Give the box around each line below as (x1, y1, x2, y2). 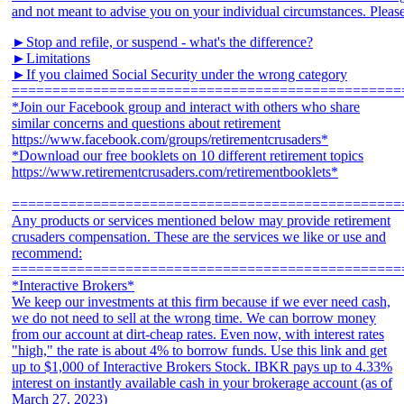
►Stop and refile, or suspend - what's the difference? (12, 33, 313, 50)
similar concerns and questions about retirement (12, 115, 280, 131)
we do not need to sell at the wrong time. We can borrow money (12, 309, 376, 326)
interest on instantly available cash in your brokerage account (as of (12, 374, 392, 390)
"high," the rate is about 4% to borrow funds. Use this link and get (12, 342, 387, 358)
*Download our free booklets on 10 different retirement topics (12, 147, 363, 163)
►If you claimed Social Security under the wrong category (12, 66, 347, 82)
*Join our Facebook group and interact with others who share (12, 98, 360, 115)
